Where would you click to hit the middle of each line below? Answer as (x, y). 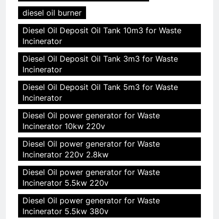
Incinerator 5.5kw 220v (66, 183)
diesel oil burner (52, 12)
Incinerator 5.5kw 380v (66, 211)
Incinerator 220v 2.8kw (66, 154)
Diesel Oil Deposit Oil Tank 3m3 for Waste (100, 58)
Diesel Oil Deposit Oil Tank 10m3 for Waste (102, 30)
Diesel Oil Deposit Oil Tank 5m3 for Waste (100, 87)
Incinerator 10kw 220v (64, 126)
